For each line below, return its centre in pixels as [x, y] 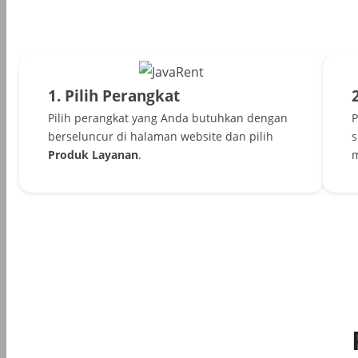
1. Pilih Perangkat [114, 96]
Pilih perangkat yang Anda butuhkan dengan [168, 118]
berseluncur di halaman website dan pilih [161, 137]
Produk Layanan [93, 155]
